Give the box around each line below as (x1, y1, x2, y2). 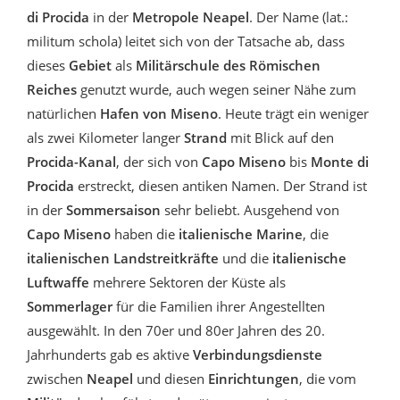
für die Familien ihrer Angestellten (112, 296, 325, 315)
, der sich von (116, 152, 202, 171)
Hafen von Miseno (96, 104, 218, 122)
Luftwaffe (27, 272, 89, 291)
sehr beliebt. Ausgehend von (161, 200, 339, 219)
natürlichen (27, 104, 96, 122)
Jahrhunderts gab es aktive (27, 345, 193, 363)
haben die (111, 224, 175, 243)
